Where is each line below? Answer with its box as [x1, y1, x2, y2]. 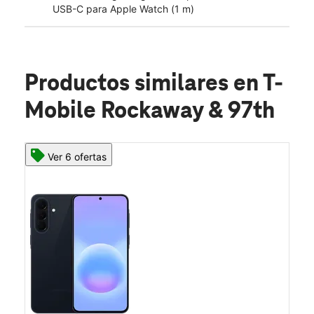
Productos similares [25, 71, 233, 97]
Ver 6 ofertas [48, 150, 107, 163]
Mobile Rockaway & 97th [25, 98, 275, 124]
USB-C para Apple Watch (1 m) [53, 2, 194, 15]
